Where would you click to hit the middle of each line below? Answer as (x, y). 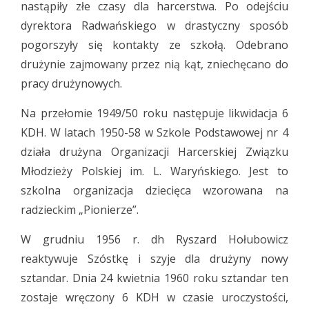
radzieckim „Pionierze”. (80, 210)
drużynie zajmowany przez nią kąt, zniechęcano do (154, 64)
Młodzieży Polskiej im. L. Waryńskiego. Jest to (154, 171)
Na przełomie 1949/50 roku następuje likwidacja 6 (154, 113)
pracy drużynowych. (71, 83)
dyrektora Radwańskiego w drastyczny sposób (154, 26)
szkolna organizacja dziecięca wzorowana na (154, 190)
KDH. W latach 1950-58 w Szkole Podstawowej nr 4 (154, 132)
